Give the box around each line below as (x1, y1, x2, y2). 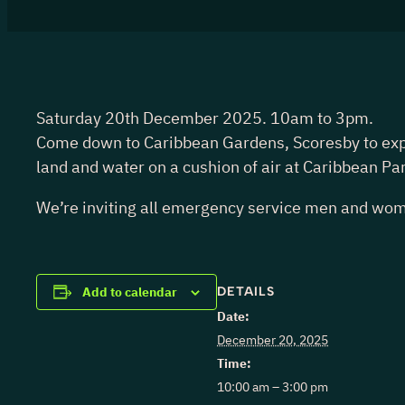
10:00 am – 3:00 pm (217, 378, 328, 395)
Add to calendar (82, 284, 177, 300)
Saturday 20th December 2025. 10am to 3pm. (36, 108, 373, 128)
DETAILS (217, 283, 275, 299)
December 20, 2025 (217, 331, 328, 348)
